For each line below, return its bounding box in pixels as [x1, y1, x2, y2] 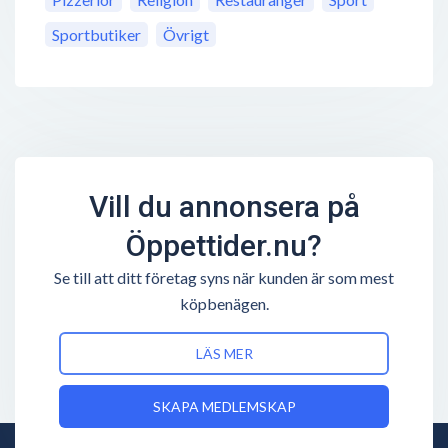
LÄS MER [195, 345, 253, 363]
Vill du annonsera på [88, 189, 360, 225]
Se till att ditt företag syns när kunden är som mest [54, 268, 394, 288]
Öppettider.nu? [126, 228, 322, 264]
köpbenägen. [179, 294, 269, 314]
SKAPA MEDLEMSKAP [152, 398, 296, 416]
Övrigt [163, 25, 209, 45]
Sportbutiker [52, 25, 141, 45]
